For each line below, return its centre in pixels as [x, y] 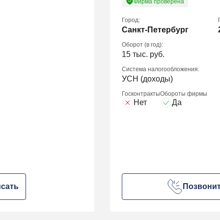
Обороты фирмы [184, 94]
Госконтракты [141, 94]
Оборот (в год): [142, 44]
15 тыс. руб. [143, 54]
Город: [131, 20]
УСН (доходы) [147, 79]
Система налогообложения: [161, 69]
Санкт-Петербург [155, 29]
